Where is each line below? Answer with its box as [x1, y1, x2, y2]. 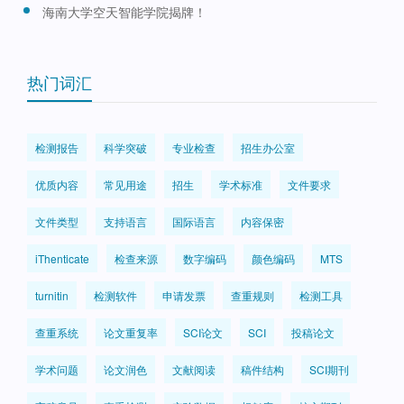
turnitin [35, 288, 69, 303]
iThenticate [35, 251, 89, 266]
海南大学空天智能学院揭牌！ [42, 3, 207, 21]
